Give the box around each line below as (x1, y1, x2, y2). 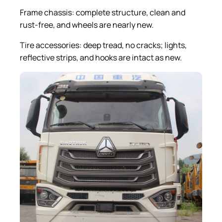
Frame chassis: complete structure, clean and (20, 6, 185, 18)
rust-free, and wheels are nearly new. (20, 19, 154, 30)
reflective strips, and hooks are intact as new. (20, 52, 182, 63)
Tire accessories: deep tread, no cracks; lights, (20, 39, 187, 51)
